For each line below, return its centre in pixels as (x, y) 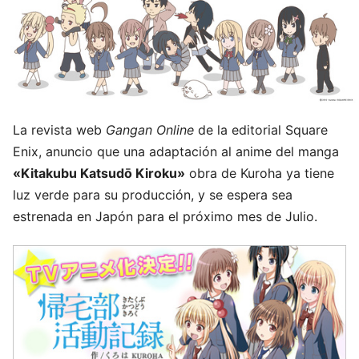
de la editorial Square (261, 129)
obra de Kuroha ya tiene (260, 173)
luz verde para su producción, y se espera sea (153, 194)
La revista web (59, 129)
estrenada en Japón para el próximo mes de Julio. (165, 216)
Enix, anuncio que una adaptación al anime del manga (176, 151)
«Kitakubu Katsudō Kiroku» (99, 173)
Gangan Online (150, 129)
